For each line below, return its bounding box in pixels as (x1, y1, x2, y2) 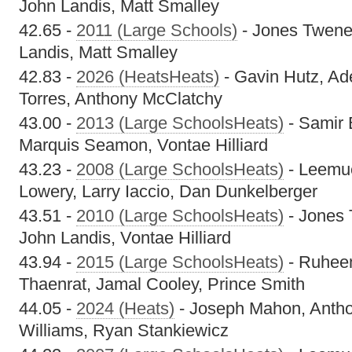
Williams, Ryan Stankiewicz (19, 321, 229, 340)
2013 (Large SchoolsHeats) (76, 113, 284, 133)
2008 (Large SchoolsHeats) (76, 159, 284, 179)
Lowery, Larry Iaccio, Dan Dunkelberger (19, 181, 317, 201)
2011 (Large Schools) (76, 20, 237, 40)
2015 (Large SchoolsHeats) (76, 252, 284, 272)
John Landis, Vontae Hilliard (19, 228, 231, 247)
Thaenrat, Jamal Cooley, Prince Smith (19, 274, 305, 294)
